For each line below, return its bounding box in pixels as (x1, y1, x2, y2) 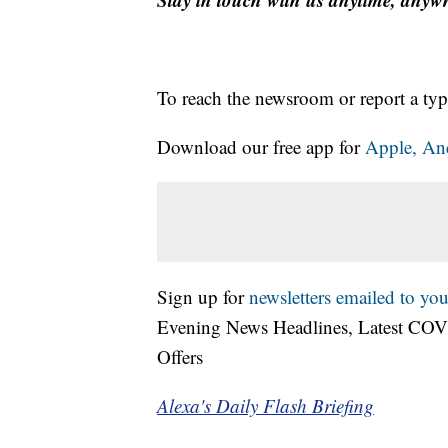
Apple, (365, 134, 422, 160)
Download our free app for (157, 134, 365, 160)
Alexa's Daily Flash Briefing (157, 393, 374, 419)
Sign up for (157, 284, 249, 310)
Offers (157, 344, 203, 370)
